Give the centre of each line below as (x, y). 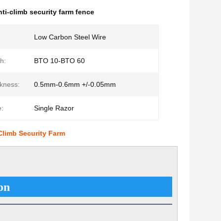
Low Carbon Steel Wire (70, 37)
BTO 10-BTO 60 (59, 61)
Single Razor (54, 108)
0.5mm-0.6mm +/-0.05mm (75, 84)
